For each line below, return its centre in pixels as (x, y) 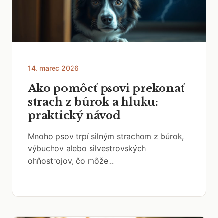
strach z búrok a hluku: (93, 102)
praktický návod (74, 116)
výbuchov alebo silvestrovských (87, 148)
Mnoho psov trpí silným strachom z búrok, (106, 136)
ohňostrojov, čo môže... (71, 161)
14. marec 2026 (53, 68)
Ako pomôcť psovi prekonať (106, 88)
